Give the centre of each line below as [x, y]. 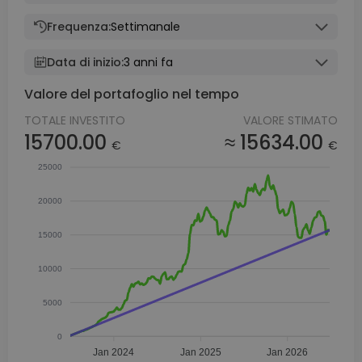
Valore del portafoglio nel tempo [132, 94]
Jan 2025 [200, 353]
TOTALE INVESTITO [75, 120]
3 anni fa [148, 62]
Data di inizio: [85, 62]
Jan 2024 [114, 353]
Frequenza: [79, 26]
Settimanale [145, 26]
